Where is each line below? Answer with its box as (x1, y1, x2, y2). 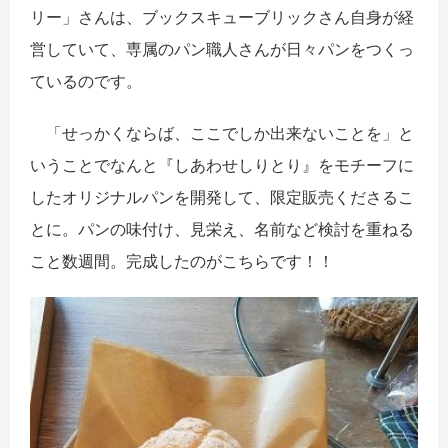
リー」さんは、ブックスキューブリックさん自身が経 (30, 7, 414, 28)
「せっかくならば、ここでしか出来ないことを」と (30, 123, 414, 144)
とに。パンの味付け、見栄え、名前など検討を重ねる (30, 219, 414, 240)
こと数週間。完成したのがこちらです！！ (30, 251, 334, 272)
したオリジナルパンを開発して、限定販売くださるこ (30, 187, 414, 208)
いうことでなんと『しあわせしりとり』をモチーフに (30, 155, 414, 176)
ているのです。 (30, 71, 142, 92)
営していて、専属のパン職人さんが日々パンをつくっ (30, 39, 414, 60)
